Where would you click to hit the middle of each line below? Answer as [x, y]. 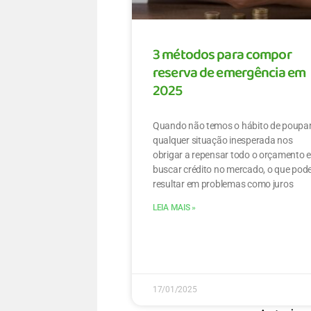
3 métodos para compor [222, 57]
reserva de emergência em [229, 75]
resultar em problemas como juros [223, 184]
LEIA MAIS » [175, 208]
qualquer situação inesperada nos [223, 141]
